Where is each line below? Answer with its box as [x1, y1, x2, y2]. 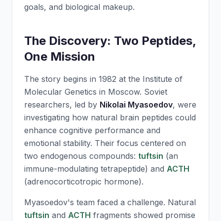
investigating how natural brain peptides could [24, 112, 196, 122]
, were [173, 100, 196, 110]
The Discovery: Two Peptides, [24, 34, 196, 48]
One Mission [24, 49, 95, 64]
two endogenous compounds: [24, 151, 138, 161]
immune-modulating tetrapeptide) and [24, 164, 167, 174]
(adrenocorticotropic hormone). [24, 177, 144, 186]
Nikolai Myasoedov [100, 100, 173, 110]
